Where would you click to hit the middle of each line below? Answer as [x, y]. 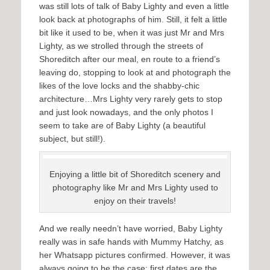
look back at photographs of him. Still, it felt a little [133, 20]
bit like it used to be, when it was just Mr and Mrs [132, 33]
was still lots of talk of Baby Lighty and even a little [134, 6]
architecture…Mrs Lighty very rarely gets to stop [131, 99]
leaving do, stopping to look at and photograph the [135, 73]
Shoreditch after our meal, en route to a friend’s [130, 59]
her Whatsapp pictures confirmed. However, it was [135, 255]
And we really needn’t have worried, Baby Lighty [131, 229]
